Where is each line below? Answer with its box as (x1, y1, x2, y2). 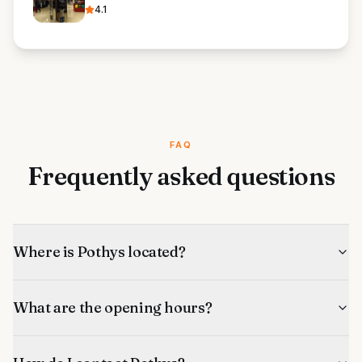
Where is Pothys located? (13, 242, 186, 261)
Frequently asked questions (27, 162, 335, 192)
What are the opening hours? (13, 298, 213, 317)
